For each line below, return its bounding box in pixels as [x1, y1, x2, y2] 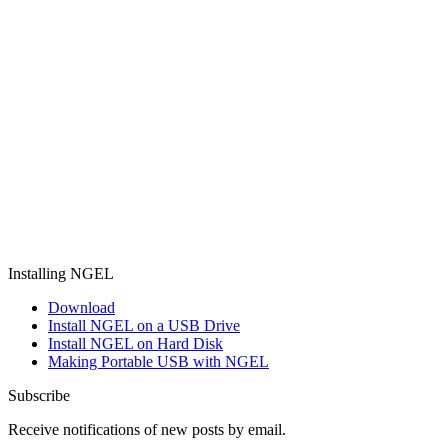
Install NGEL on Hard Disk [48, 334, 223, 352]
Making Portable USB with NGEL [48, 352, 269, 370]
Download [48, 298, 115, 316]
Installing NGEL [8, 264, 114, 282]
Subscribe [8, 386, 70, 404]
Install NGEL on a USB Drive [48, 316, 240, 334]
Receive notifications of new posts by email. [8, 420, 286, 438]
